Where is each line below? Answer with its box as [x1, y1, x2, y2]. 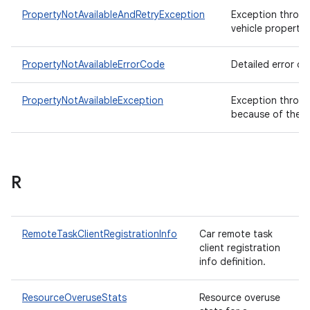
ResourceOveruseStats [22, 291, 127, 304]
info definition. [199, 255, 268, 268]
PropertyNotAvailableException [22, 94, 163, 107]
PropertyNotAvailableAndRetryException [22, 8, 205, 21]
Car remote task [199, 228, 273, 240]
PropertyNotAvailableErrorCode [22, 58, 165, 71]
